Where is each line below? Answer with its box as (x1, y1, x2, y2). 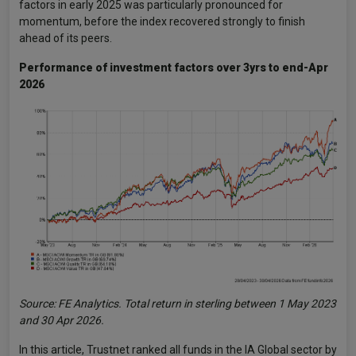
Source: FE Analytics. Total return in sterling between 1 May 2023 (19, 296, 336, 310)
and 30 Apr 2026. (19, 313, 104, 327)
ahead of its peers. (19, 32, 112, 44)
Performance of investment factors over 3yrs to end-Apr (19, 61, 328, 74)
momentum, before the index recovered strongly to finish (19, 15, 305, 28)
